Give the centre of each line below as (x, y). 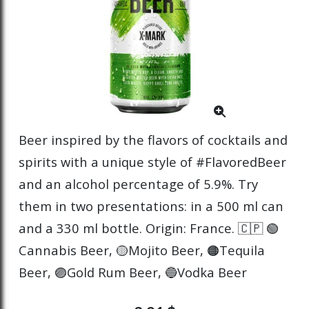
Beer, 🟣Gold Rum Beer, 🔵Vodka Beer (133, 272)
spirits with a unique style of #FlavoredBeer (152, 161)
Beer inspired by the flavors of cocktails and (153, 139)
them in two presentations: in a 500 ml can (151, 206)
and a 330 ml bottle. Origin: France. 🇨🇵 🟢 (149, 228)
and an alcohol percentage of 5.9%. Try (138, 183)
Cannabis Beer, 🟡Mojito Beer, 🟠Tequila (142, 250)
